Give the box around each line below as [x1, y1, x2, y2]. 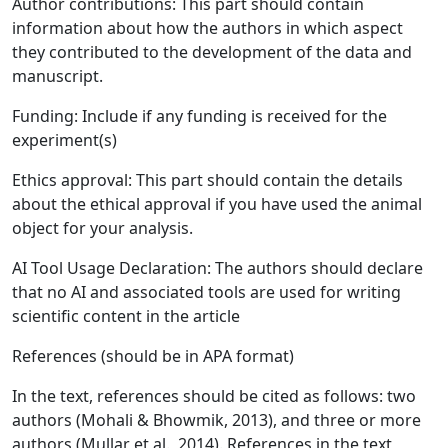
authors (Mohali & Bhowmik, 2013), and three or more [12, 409, 421, 431]
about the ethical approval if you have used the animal [12, 193, 422, 215]
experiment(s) [12, 129, 117, 151]
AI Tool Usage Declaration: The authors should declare [12, 257, 423, 279]
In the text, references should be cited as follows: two [12, 385, 416, 407]
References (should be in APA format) [12, 345, 294, 367]
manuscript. [12, 65, 103, 87]
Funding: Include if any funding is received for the [12, 105, 387, 127]
